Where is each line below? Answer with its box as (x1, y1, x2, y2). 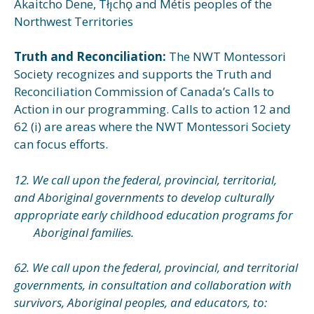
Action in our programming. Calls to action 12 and (14, 101, 291, 117)
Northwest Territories (14, 13, 133, 29)
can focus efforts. (14, 136, 108, 152)
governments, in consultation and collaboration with (14, 277, 292, 293)
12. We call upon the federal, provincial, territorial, (14, 171, 277, 188)
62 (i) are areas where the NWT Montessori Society (14, 118, 291, 135)
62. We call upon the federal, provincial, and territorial (14, 259, 298, 275)
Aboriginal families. (14, 224, 134, 240)
